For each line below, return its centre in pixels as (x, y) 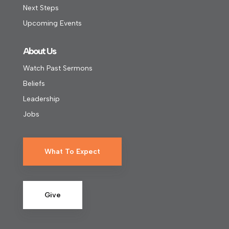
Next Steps (41, 8)
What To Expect (72, 152)
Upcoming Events (52, 24)
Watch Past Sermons (58, 68)
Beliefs (34, 84)
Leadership (41, 99)
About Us (39, 51)
